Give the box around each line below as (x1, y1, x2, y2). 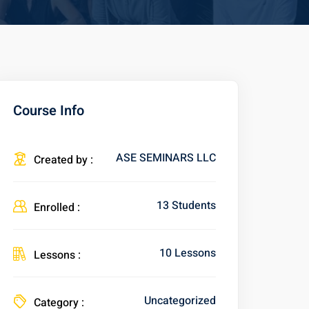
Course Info (13, 101, 84, 121)
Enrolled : (34, 199, 80, 216)
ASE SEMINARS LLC (116, 149, 216, 166)
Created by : (34, 152, 93, 168)
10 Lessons (159, 244, 216, 261)
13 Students (157, 197, 216, 214)
